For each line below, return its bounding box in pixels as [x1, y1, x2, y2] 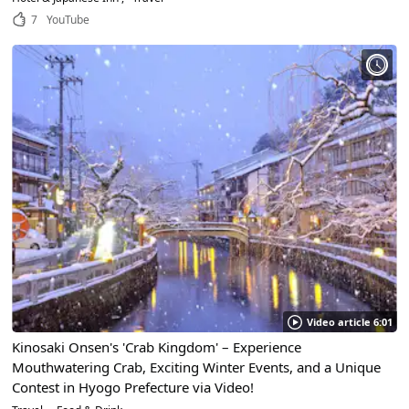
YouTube [47, 11, 90, 27]
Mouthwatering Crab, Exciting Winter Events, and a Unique [12, 358, 382, 377]
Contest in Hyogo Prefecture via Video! [12, 378, 255, 397]
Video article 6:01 [306, 315, 393, 330]
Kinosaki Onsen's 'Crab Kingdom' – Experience [12, 338, 302, 357]
